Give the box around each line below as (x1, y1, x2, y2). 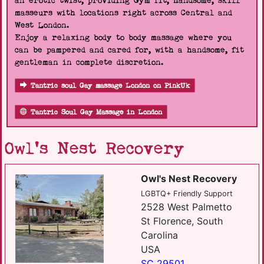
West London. (15, 19, 69, 31)
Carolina (141, 229, 178, 241)
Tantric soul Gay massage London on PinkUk (31, 81, 190, 91)
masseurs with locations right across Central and (15, 7, 232, 19)
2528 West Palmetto (141, 201, 232, 213)
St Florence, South (141, 215, 223, 227)
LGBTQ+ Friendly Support (141, 189, 233, 198)
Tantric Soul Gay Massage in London (31, 107, 162, 117)
